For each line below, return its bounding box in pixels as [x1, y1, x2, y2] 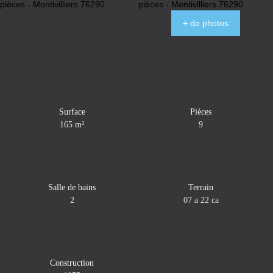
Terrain [188, 182, 214, 192]
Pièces [190, 106, 212, 116]
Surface [58, 106, 85, 116]
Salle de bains [48, 182, 96, 192]
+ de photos [182, 18, 229, 28]
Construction [50, 257, 94, 268]
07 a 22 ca [183, 194, 219, 205]
